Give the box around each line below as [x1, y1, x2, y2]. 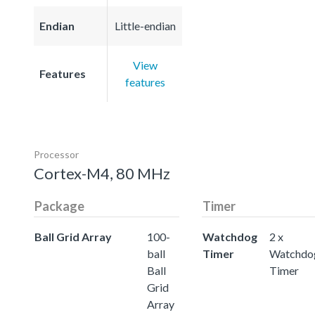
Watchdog [202, 229, 257, 243]
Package [34, 198, 84, 214]
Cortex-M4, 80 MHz [34, 163, 170, 183]
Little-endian [114, 18, 176, 32]
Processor [34, 148, 79, 160]
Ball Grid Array [34, 229, 112, 243]
